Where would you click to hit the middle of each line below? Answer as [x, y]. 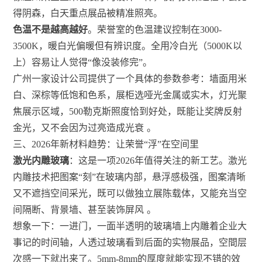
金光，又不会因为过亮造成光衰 [79, 128]
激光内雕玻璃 [41, 161]
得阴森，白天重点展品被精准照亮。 [88, 13]
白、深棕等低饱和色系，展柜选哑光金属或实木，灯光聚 [130, 95]
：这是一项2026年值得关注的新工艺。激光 [158, 161]
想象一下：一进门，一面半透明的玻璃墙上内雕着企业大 [130, 226]
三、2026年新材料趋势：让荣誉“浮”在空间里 [106, 144]
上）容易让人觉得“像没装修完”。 [83, 63]
